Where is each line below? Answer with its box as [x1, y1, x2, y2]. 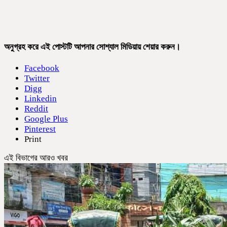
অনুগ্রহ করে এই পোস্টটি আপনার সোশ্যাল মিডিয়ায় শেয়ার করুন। [4, 42, 180, 52]
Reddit [24, 104, 48, 114]
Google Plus [24, 114, 68, 124]
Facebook [24, 63, 59, 73]
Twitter [24, 73, 50, 84]
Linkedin [24, 94, 57, 104]
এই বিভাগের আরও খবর [4, 153, 68, 163]
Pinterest [24, 124, 56, 134]
